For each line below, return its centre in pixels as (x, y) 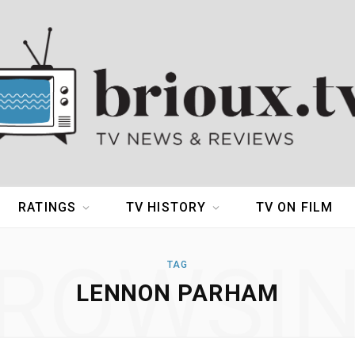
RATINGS (48, 208)
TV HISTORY (166, 208)
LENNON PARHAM (177, 294)
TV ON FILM (294, 208)
